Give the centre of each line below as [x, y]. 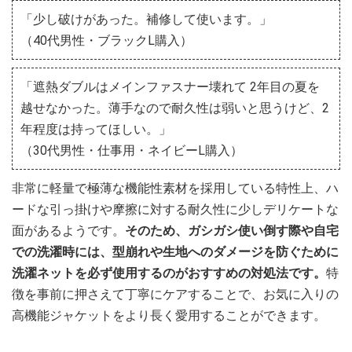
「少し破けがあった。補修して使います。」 [146, 19]
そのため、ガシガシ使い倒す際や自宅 [232, 230]
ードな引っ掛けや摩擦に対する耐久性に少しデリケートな [175, 209]
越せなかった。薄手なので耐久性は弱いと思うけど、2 [175, 108]
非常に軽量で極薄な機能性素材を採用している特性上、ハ [175, 188]
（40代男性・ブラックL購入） [106, 40]
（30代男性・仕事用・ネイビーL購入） [132, 150]
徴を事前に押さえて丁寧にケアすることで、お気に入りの [175, 294]
